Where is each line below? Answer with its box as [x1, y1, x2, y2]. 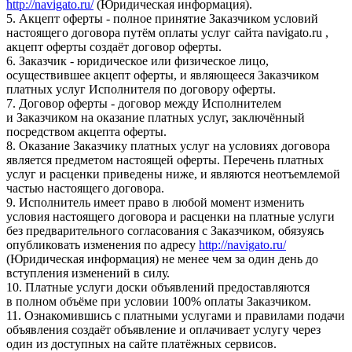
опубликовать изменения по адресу [6, 237, 199, 251]
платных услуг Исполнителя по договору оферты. [6, 82, 276, 96]
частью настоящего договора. [6, 181, 164, 195]
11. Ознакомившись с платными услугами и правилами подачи [6, 308, 345, 322]
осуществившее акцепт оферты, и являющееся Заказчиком [6, 68, 319, 82]
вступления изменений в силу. [6, 266, 170, 280]
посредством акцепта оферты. [6, 124, 167, 138]
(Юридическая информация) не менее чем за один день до [6, 251, 318, 266]
